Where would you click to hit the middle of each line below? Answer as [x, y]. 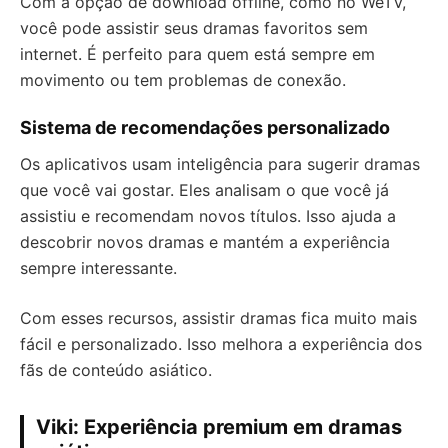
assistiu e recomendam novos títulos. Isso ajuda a [208, 216]
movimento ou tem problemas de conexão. [183, 80]
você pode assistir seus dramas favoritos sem [194, 28]
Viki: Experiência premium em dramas [219, 427]
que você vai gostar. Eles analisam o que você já [204, 190]
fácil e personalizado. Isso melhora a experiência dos [221, 344]
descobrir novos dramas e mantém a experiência [205, 242]
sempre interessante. [98, 268]
